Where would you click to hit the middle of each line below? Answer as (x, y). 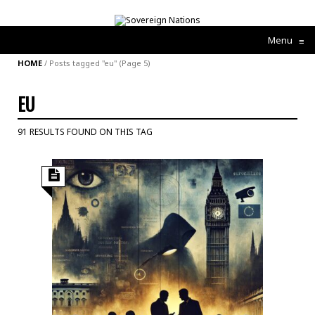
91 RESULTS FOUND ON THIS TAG (85, 131)
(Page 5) (134, 63)
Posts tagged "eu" (83, 63)
